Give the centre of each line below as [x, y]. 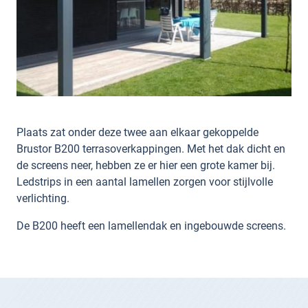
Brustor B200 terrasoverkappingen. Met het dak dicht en [151, 148]
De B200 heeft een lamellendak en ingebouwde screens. [151, 225]
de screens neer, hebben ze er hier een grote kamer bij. [146, 164]
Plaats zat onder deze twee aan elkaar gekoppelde [137, 131]
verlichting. [43, 197]
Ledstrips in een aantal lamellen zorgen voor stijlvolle [145, 181]
